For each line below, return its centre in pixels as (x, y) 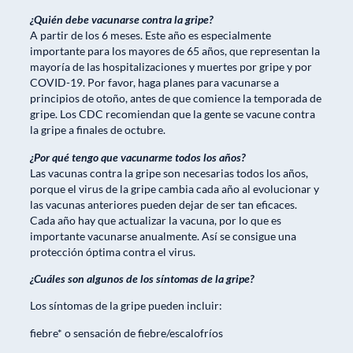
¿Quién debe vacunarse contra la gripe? (121, 20)
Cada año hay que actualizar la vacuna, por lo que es (156, 220)
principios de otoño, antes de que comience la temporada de (176, 98)
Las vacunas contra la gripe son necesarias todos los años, (169, 173)
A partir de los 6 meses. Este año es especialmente (150, 35)
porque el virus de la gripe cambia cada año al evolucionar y (175, 188)
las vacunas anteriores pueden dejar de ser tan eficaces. (163, 204)
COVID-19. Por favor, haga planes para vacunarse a (154, 83)
